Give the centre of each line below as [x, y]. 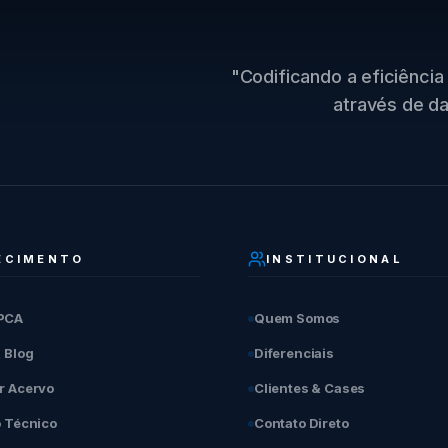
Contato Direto [301, 423]
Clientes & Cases [310, 388]
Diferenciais [294, 353]
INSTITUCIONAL [334, 259]
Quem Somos [297, 318]
